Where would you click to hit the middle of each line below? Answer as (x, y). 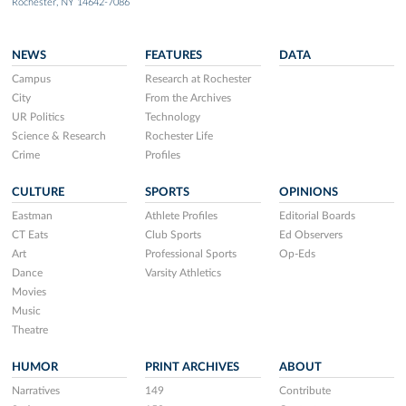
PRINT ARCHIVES (193, 367)
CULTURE (38, 193)
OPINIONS (308, 193)
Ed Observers (310, 235)
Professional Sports (191, 254)
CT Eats (30, 235)
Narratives (36, 391)
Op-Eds (297, 254)
